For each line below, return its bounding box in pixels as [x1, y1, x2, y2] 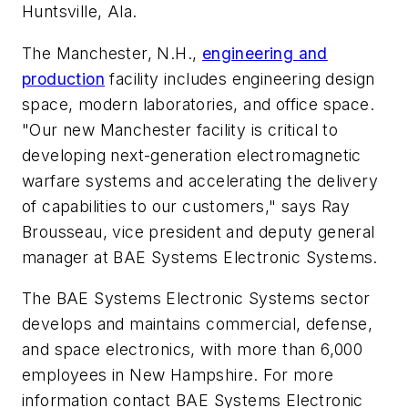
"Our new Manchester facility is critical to [22, 119, 339, 139]
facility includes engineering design [105, 68, 375, 88]
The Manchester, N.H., [22, 43, 202, 63]
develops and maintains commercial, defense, [22, 314, 373, 334]
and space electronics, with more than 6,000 [22, 340, 363, 360]
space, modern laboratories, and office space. [22, 94, 374, 114]
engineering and [201, 43, 328, 63]
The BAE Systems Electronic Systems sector [22, 289, 371, 309]
